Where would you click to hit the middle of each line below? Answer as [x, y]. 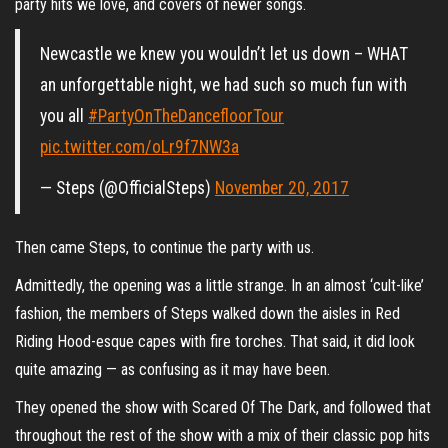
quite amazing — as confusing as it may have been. [172, 369]
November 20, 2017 [282, 187]
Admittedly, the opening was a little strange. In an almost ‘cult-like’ [219, 285]
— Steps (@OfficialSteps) [127, 187]
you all [64, 115]
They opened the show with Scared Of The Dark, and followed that [223, 407]
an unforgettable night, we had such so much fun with [223, 84]
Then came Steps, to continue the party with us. [164, 247]
